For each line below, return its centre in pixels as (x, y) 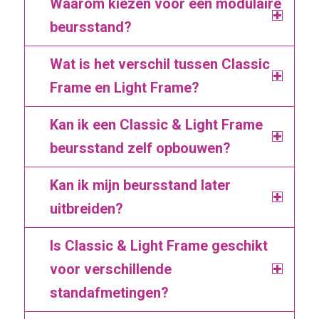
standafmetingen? (109, 292)
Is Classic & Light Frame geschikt (158, 245)
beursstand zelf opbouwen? (140, 148)
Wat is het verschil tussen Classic (159, 64)
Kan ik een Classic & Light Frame (156, 124)
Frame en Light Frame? (124, 87)
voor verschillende (110, 269)
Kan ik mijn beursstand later (140, 185)
